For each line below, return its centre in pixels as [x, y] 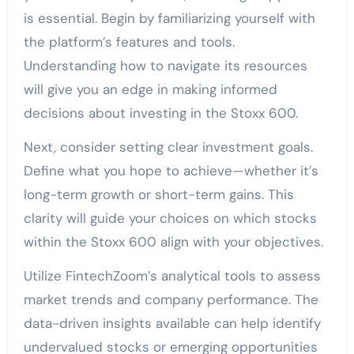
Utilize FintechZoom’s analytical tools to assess [172, 275]
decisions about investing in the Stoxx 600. [160, 113]
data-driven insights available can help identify [172, 323]
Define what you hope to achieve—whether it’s [171, 170]
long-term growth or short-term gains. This [158, 194]
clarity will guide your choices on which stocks [170, 218]
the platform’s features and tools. [129, 41]
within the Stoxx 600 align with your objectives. [173, 241]
